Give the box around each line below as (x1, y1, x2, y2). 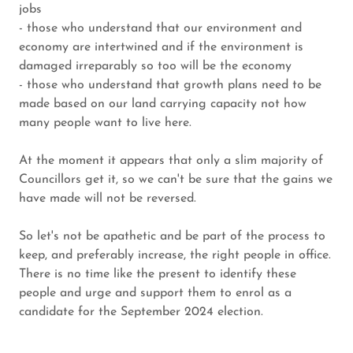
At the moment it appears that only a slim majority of (19, 154, 323, 167)
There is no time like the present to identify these (19, 267, 296, 281)
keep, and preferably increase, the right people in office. (19, 248, 331, 262)
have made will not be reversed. (19, 191, 196, 205)
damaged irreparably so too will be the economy (19, 59, 292, 72)
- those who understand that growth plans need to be (19, 78, 321, 91)
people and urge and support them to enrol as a (19, 286, 292, 299)
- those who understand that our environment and (19, 21, 302, 35)
